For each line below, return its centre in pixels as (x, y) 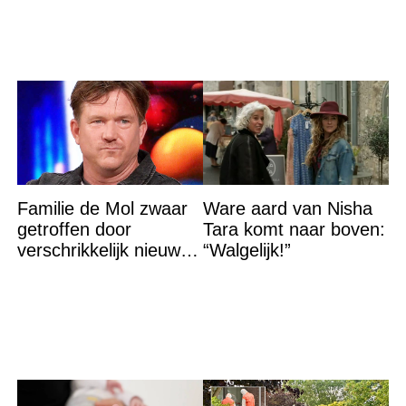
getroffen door (74, 230)
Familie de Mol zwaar (102, 209)
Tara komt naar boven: (294, 230)
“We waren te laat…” (101, 271)
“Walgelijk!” (246, 251)
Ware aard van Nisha (287, 209)
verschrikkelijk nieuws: (106, 251)
